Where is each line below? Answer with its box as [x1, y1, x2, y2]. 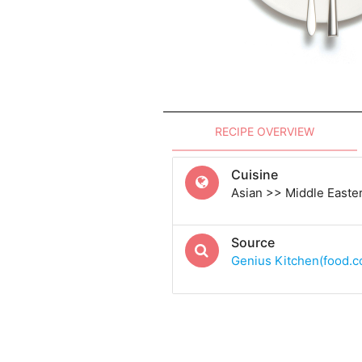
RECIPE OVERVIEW [215, 124, 315, 138]
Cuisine [230, 166, 278, 183]
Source [230, 234, 275, 251]
